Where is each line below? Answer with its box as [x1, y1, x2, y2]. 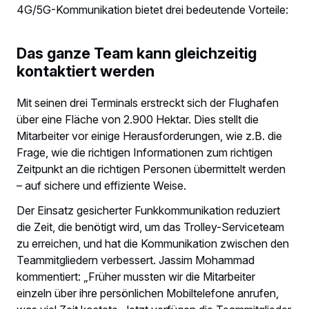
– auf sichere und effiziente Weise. [17, 179, 189, 193]
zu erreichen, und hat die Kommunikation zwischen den [17, 237, 289, 251]
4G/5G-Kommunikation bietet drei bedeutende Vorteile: [17, 2, 291, 17]
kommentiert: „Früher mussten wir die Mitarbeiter [17, 270, 255, 284]
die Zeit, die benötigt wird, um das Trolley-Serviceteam [17, 220, 284, 235]
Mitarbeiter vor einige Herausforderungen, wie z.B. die [17, 129, 282, 143]
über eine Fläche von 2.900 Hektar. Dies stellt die [17, 112, 259, 127]
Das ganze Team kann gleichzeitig [17, 43, 257, 62]
